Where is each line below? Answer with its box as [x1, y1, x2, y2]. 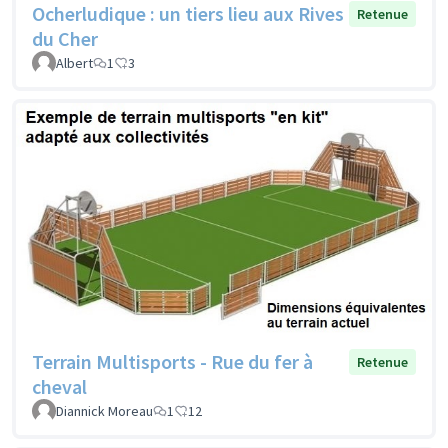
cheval [32, 374, 87, 400]
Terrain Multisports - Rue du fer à [32, 349, 313, 375]
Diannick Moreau [56, 402, 153, 421]
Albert [56, 54, 93, 73]
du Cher [32, 26, 98, 52]
